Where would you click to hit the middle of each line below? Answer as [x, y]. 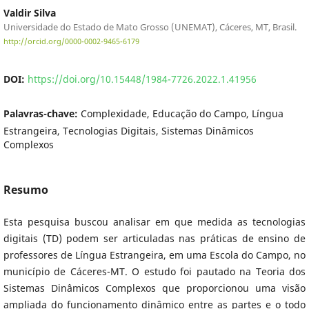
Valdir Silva [29, 13]
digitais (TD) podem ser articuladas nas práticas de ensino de [154, 239]
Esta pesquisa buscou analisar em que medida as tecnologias [154, 222]
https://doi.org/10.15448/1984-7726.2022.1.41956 [142, 79]
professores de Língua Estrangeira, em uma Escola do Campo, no [154, 255]
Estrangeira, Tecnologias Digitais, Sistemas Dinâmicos [128, 131]
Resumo [26, 190]
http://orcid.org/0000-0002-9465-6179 [71, 42]
